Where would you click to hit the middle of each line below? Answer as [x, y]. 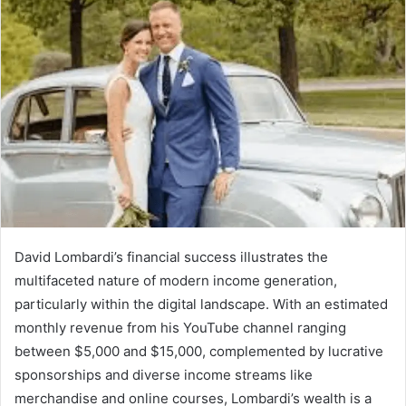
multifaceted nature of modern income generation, [176, 281]
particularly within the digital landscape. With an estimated [201, 304]
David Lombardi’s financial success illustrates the [171, 257]
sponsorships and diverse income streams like [164, 375]
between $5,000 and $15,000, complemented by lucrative [199, 352]
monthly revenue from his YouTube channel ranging [180, 328]
